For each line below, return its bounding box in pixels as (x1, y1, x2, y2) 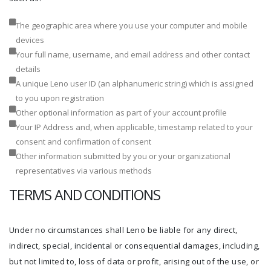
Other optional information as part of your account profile (16, 107, 227, 118)
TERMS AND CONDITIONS (9, 185, 160, 204)
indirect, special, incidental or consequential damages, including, (9, 240, 260, 251)
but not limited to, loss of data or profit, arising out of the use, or (9, 256, 259, 267)
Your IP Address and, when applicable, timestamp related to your (16, 122, 253, 132)
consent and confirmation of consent (16, 136, 151, 147)
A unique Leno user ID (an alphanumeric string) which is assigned (16, 78, 253, 89)
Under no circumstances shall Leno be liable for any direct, (9, 224, 238, 235)
